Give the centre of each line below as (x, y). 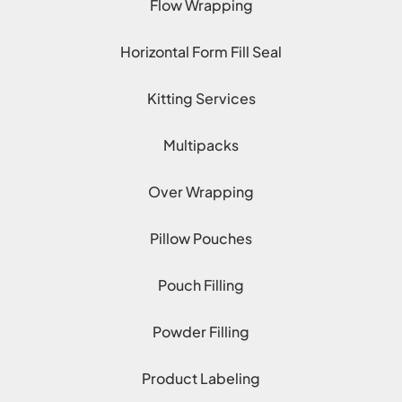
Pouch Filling (201, 285)
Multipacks (201, 145)
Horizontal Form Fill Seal (201, 52)
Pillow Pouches (201, 239)
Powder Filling (201, 332)
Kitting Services (201, 99)
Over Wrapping (201, 192)
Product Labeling (201, 379)
